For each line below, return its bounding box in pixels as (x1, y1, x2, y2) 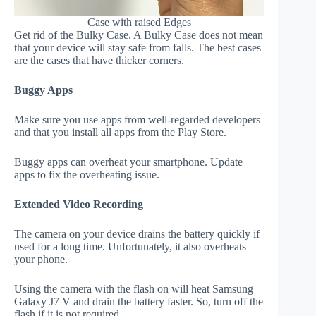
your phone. (14, 253, 68, 266)
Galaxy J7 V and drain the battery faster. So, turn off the (14, 296, 263, 308)
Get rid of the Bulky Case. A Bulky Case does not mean (14, 29, 263, 42)
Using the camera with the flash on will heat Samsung (14, 283, 253, 296)
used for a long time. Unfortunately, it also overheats (14, 241, 246, 253)
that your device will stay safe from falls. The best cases (14, 42, 261, 54)
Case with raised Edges (87, 16, 191, 29)
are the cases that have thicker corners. (14, 54, 184, 67)
